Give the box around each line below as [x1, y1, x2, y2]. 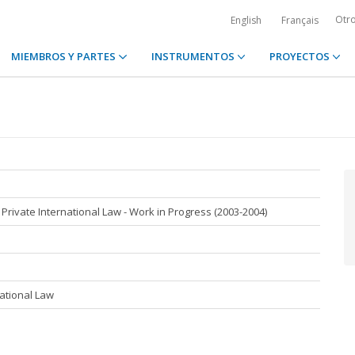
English [231, 13, 261, 27]
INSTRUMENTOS [151, 49, 237, 63]
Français [281, 13, 319, 27]
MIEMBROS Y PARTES [11, 49, 119, 63]
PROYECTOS [269, 49, 332, 63]
